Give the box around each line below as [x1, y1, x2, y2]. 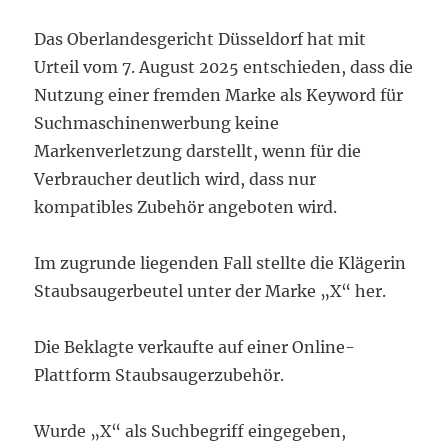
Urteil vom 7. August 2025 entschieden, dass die [34, 57, 414, 78]
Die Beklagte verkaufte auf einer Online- [34, 337, 356, 358]
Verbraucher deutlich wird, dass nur [34, 169, 317, 190]
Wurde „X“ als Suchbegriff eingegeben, [34, 421, 347, 442]
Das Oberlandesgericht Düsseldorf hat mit [34, 29, 367, 50]
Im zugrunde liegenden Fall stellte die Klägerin [34, 253, 407, 274]
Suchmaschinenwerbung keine [34, 113, 280, 134]
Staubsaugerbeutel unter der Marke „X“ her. [34, 281, 387, 302]
